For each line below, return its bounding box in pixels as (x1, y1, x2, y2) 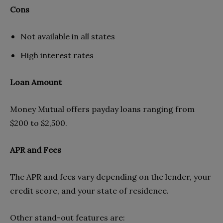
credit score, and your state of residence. (10, 185, 169, 196)
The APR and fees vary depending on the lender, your (10, 171, 211, 182)
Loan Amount (10, 77, 62, 87)
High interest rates (20, 50, 94, 60)
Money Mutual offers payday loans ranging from (10, 104, 195, 114)
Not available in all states (20, 31, 115, 41)
